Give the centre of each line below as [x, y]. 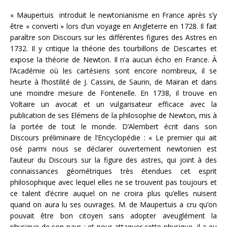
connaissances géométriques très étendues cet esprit [113, 171]
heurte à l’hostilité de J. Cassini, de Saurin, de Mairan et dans [113, 82]
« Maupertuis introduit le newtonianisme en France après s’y [113, 15]
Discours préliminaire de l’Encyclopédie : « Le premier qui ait [113, 138]
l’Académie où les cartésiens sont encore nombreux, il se [113, 71]
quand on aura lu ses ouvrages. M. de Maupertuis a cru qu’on [113, 204]
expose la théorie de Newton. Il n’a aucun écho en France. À [113, 60]
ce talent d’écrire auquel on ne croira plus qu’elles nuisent [113, 193]
